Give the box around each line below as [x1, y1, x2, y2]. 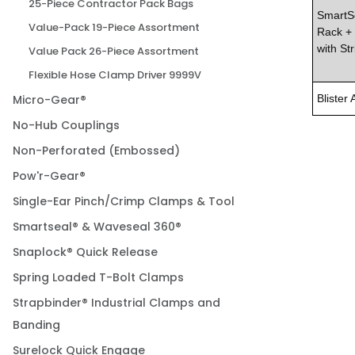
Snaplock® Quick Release [13, 244, 158, 261]
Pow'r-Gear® [13, 168, 86, 185]
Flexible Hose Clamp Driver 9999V [29, 67, 201, 83]
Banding [13, 317, 60, 334]
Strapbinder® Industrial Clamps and [13, 295, 220, 311]
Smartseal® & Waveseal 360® [13, 219, 181, 235]
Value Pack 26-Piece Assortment [29, 44, 199, 59]
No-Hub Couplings [13, 117, 120, 134]
